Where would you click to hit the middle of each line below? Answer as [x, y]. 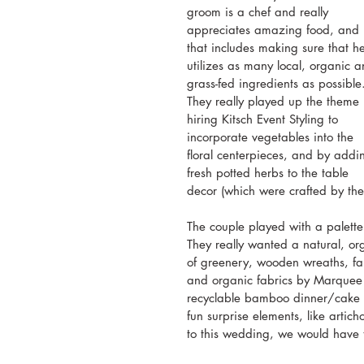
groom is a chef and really [260, 11]
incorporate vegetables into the [272, 136]
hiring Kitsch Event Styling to [264, 119]
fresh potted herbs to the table [270, 172]
